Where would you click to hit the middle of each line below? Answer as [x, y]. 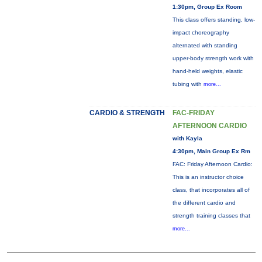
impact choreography [201, 32]
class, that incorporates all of [211, 190]
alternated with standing [205, 45]
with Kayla [187, 138]
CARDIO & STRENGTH [127, 113]
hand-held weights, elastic [207, 71]
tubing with [188, 84]
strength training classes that [211, 216]
